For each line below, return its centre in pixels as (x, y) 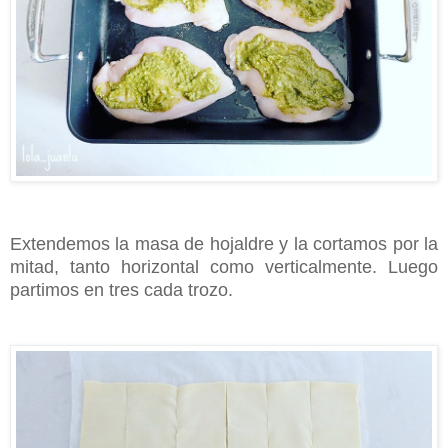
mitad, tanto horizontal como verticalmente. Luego (224, 267)
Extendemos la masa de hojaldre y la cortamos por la (224, 244)
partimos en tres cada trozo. (124, 290)
